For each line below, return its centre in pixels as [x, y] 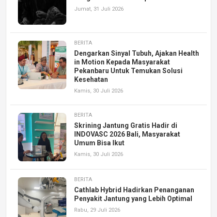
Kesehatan [91, 80]
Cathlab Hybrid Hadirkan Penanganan [134, 190]
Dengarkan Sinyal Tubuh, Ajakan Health [137, 54]
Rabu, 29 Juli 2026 [97, 210]
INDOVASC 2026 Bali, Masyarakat [127, 134]
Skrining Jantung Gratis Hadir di [126, 126]
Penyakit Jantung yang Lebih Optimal [133, 199]
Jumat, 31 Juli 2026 [99, 9]
